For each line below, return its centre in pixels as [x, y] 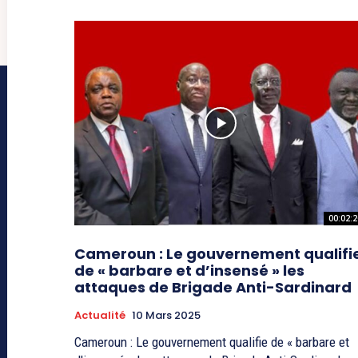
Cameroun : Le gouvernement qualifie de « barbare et [212, 342]
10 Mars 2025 [166, 316]
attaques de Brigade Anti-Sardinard [213, 288]
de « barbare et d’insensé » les [189, 271]
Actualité [100, 316]
